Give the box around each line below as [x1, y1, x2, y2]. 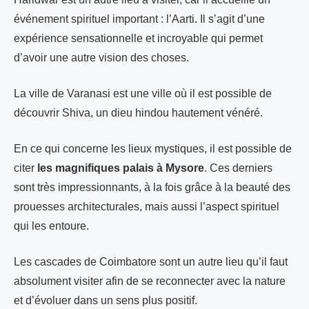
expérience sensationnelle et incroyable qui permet [14, 32, 263, 44]
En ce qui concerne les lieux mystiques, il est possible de [14, 142, 292, 154]
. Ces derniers [204, 161, 272, 174]
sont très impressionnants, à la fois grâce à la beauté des [14, 181, 290, 193]
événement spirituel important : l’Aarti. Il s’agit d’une [14, 12, 265, 25]
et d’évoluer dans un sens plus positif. [14, 294, 197, 306]
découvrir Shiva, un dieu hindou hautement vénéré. [14, 106, 263, 119]
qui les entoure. [14, 219, 89, 232]
